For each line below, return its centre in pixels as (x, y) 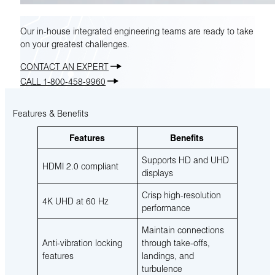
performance (166, 207)
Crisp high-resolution (181, 194)
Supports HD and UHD (185, 159)
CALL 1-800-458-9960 (63, 81)
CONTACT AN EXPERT (65, 66)
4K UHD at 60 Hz (75, 200)
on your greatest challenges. (75, 44)
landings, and (168, 255)
